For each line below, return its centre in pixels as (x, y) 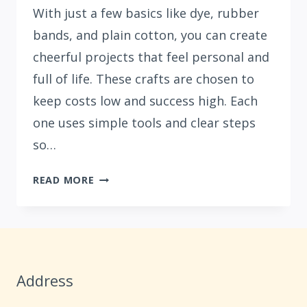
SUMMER (116, 245)
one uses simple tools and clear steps (144, 123)
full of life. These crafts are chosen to (144, 79)
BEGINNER (120, 193)
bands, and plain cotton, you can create (150, 35)
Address (45, 281)
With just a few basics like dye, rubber (146, 13)
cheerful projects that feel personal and (151, 57)
